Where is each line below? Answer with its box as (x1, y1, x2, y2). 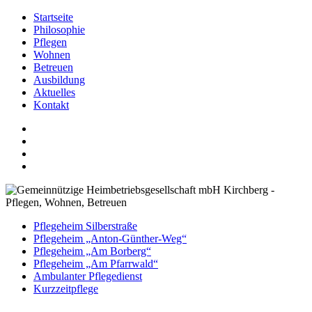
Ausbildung (33, 74, 85, 86)
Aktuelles (33, 86, 75, 98)
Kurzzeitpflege (33, 283, 98, 295)
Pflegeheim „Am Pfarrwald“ (33, 258, 158, 270)
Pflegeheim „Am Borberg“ (33, 245, 151, 257)
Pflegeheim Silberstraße (33, 220, 137, 232)
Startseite (33, 11, 73, 23)
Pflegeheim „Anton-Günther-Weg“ (33, 233, 187, 244)
